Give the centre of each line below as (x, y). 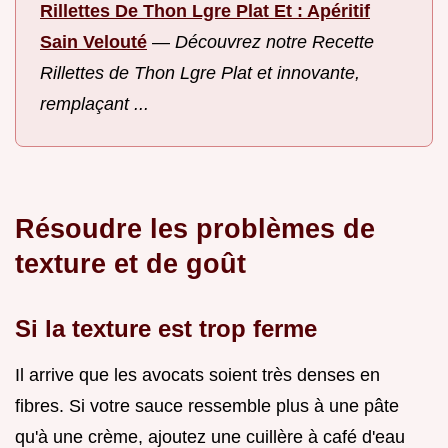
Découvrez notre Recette (274, 42)
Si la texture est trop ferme (166, 328)
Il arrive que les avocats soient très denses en (197, 374)
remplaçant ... (94, 104)
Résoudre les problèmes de (195, 228)
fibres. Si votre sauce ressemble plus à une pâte (207, 405)
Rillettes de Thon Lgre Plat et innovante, (200, 73)
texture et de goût (130, 263)
